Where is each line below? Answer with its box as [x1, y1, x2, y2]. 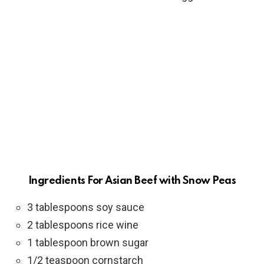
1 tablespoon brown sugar [27, 236, 148, 249]
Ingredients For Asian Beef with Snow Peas [28, 176, 236, 187]
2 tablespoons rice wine [27, 219, 138, 232]
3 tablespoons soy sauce [27, 201, 144, 214]
